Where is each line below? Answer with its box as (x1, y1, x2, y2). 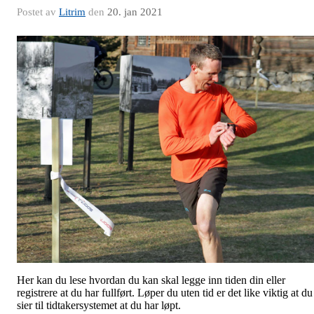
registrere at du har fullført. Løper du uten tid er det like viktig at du (17, 286, 313, 299)
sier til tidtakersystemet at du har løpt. (17, 299, 181, 311)
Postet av (17, 6, 59, 18)
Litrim (59, 6, 86, 18)
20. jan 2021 (107, 6, 163, 18)
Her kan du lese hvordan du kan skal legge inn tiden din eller (17, 273, 285, 286)
